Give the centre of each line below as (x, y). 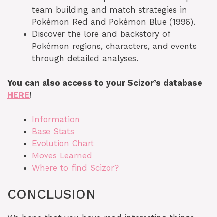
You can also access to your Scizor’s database (105, 83)
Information (56, 119)
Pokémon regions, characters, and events (114, 46)
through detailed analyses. (85, 58)
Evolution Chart (63, 144)
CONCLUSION (52, 194)
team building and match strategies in (109, 10)
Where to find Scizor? (75, 168)
